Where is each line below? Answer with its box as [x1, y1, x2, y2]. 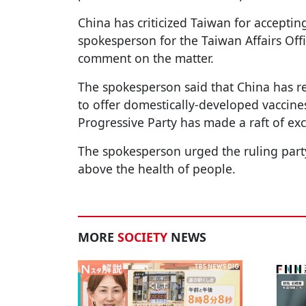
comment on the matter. [78, 50, 214, 67]
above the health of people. [78, 161, 236, 178]
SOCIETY [117, 229, 167, 246]
